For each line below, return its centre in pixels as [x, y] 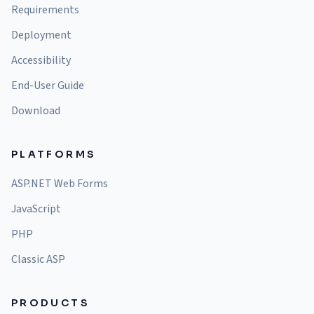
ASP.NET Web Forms [60, 184]
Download [36, 111]
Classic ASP [38, 259]
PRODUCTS [50, 303]
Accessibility [41, 60]
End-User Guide [48, 86]
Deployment [41, 35]
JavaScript [36, 209]
